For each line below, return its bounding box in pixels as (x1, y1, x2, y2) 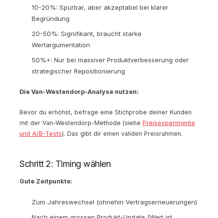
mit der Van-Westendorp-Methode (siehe (19, 119, 143, 127)
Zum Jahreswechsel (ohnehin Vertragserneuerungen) (32, 198, 197, 206)
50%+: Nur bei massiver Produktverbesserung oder (32, 55, 189, 64)
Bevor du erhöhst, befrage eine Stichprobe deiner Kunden (19, 108, 192, 116)
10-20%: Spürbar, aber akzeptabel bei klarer (32, 3, 168, 11)
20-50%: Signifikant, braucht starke (32, 29, 142, 37)
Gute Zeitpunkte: (19, 177, 73, 185)
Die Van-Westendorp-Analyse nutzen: (19, 88, 139, 95)
